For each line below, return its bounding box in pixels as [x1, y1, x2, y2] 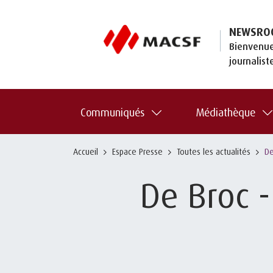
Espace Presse [112, 146, 163, 157]
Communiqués [80, 105, 144, 119]
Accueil [73, 146, 98, 157]
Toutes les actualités [177, 146, 250, 157]
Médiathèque [196, 105, 255, 119]
